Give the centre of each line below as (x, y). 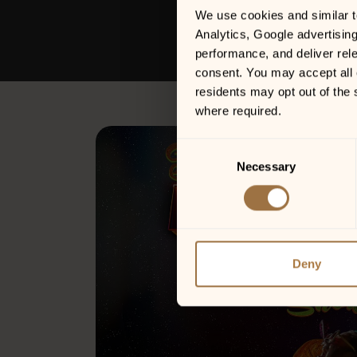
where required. (238, 110)
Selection (200, 167)
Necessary (266, 166)
